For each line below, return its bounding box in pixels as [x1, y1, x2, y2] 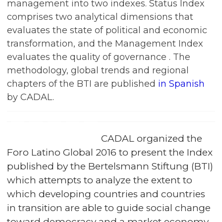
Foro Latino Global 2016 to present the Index [7, 147, 213, 158]
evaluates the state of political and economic [7, 25, 207, 36]
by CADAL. [7, 92, 54, 103]
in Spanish [158, 78, 205, 89]
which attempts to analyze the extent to [7, 174, 192, 186]
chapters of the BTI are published [7, 78, 158, 89]
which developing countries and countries [7, 188, 205, 200]
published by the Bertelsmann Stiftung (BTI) [7, 161, 213, 172]
